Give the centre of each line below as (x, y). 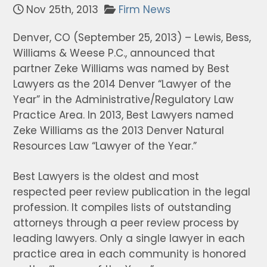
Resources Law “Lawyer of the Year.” (105, 146)
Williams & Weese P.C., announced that (114, 53)
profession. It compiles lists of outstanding (122, 207)
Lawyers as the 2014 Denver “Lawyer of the (122, 84)
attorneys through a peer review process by (126, 223)
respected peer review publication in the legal (132, 192)
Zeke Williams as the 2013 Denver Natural (119, 131)
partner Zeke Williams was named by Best (122, 69)
